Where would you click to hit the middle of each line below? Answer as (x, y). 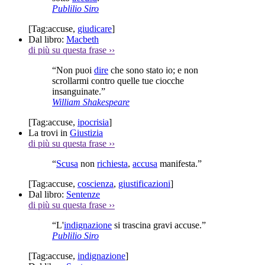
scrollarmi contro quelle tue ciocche (118, 80)
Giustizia (86, 132)
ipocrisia (93, 122)
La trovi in (49, 132)
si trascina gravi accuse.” (159, 225)
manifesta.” (180, 163)
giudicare (95, 28)
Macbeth (83, 39)
